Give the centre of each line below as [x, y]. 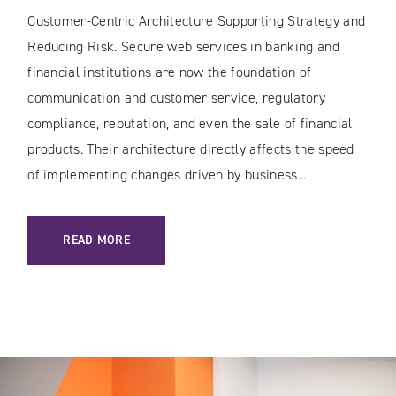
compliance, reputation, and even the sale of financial [190, 123]
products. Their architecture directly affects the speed [191, 148]
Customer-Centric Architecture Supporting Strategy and [197, 20]
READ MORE [97, 240]
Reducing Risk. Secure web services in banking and [183, 46]
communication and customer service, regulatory [176, 97]
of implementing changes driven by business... [167, 174]
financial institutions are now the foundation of [170, 72]
